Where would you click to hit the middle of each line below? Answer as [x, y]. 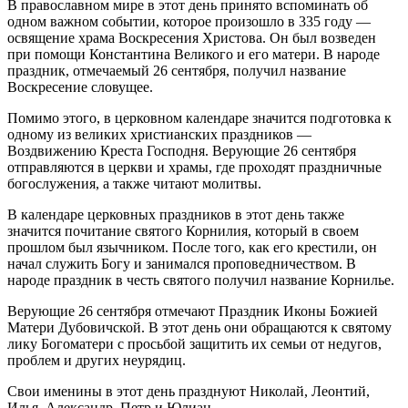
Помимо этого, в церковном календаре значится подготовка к [199, 117]
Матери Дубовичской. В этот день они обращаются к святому [199, 327]
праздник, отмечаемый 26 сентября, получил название [177, 70]
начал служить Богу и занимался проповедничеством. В [182, 263]
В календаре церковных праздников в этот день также [176, 214]
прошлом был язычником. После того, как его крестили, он [192, 247]
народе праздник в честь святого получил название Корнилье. [201, 280]
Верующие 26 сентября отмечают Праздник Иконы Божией [193, 311]
